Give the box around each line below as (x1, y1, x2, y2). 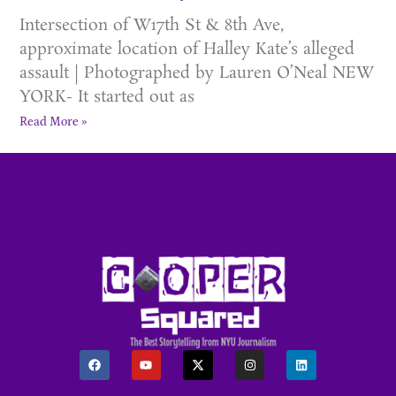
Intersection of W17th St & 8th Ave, (19, 13, 285, 37)
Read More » (19, 114, 88, 129)
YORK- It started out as (19, 85, 195, 109)
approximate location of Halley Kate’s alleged (19, 37, 355, 61)
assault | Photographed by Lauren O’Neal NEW (19, 61, 375, 85)
